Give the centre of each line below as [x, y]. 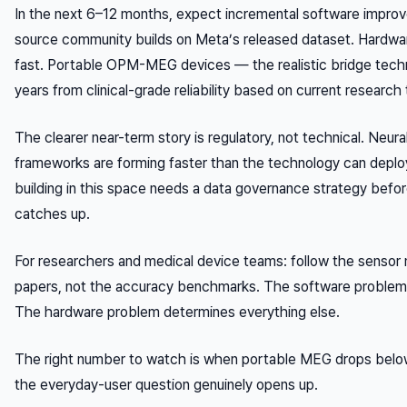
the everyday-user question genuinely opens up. [166, 384]
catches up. [52, 213]
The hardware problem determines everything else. [177, 312]
